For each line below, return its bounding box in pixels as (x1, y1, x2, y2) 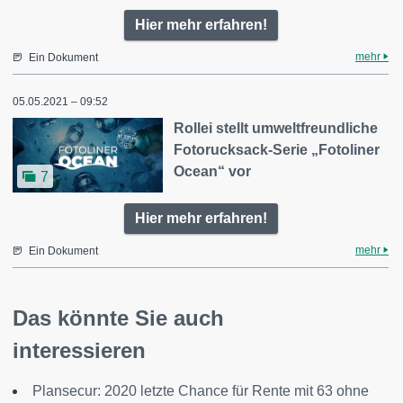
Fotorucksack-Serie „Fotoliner (174, 141, 381, 157)
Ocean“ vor (174, 163, 252, 179)
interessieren (13, 337, 146, 363)
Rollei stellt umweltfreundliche (174, 120, 379, 136)
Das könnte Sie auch (13, 305, 224, 330)
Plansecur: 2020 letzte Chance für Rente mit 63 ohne (32, 382, 369, 399)
